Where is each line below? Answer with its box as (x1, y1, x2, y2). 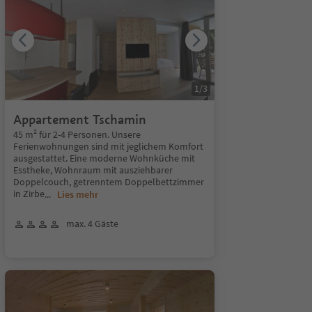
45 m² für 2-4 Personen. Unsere (13, 128, 141, 141)
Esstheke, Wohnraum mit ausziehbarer (13, 164, 173, 176)
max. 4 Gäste (65, 217, 118, 230)
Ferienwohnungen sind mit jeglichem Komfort (13, 140, 203, 153)
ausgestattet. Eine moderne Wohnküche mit (13, 152, 195, 164)
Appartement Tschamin (13, 111, 146, 127)
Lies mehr (56, 188, 98, 201)
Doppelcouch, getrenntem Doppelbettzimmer (13, 175, 204, 188)
